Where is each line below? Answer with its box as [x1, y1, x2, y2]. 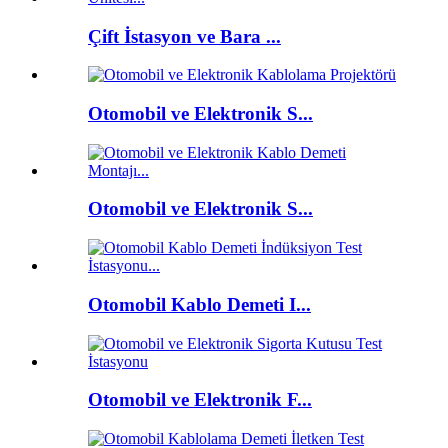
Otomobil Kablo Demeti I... [88, 293, 311, 315]
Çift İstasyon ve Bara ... [88, 25, 281, 47]
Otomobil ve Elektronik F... [88, 389, 312, 411]
